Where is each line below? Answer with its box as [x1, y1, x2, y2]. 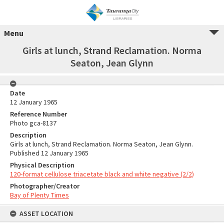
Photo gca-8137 [10, 118, 56, 127]
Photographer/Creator [10, 181, 79, 190]
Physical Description [10, 160, 74, 169]
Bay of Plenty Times [10, 190, 69, 199]
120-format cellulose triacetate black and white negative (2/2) [10, 169, 194, 178]
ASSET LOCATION [19, 209, 73, 218]
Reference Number [10, 109, 67, 118]
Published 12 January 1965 [10, 148, 88, 157]
